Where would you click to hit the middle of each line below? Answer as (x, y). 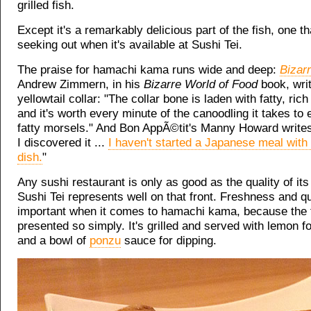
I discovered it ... (63, 143)
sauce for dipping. (169, 241)
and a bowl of (53, 241)
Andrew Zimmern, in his (81, 84)
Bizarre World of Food (201, 84)
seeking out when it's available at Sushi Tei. (130, 45)
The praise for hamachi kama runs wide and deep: (149, 70)
